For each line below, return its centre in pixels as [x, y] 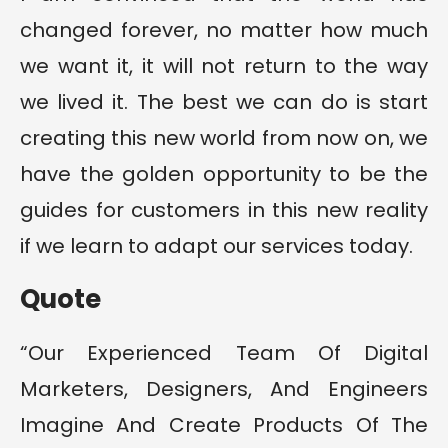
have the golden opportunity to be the [224, 174]
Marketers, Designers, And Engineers [224, 389]
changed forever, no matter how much [224, 30]
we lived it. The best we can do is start [224, 102]
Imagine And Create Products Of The [224, 425]
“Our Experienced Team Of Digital [224, 353]
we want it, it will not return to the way [224, 66]
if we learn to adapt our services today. [216, 246]
